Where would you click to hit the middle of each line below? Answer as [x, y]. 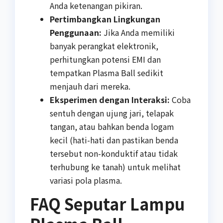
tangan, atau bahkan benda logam [112, 127]
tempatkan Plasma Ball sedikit [107, 73]
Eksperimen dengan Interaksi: [110, 100]
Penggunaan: [76, 33]
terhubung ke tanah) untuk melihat [115, 167]
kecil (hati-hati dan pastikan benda [114, 140]
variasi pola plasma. [86, 180]
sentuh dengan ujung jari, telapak [112, 113]
